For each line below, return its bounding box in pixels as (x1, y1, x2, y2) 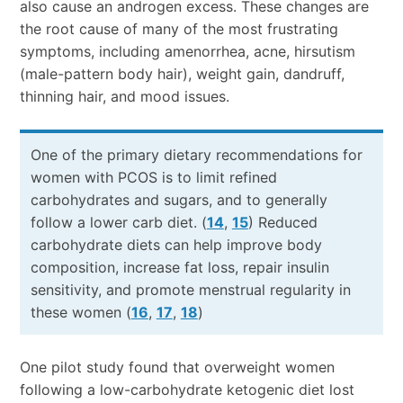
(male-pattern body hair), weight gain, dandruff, (19, 65, 345, 84)
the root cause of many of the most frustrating (19, 20, 338, 39)
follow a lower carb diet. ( (30, 213, 207, 232)
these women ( (30, 303, 131, 322)
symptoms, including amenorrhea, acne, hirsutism (19, 42, 355, 61)
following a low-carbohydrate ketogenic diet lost (19, 381, 354, 399)
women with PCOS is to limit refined (30, 168, 277, 187)
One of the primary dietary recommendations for (30, 146, 363, 165)
